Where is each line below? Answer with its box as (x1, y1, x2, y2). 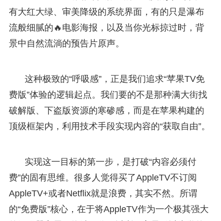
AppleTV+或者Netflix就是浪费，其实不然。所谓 (8, 188, 197, 198)
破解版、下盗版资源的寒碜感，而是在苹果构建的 (8, 105, 204, 115)
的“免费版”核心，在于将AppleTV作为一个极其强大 (8, 204, 209, 214)
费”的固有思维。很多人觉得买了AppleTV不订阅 (8, 172, 197, 183)
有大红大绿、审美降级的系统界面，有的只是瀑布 (8, 6, 204, 17)
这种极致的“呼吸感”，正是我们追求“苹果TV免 (24, 74, 205, 84)
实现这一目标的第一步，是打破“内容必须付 (24, 156, 196, 167)
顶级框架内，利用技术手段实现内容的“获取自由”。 (8, 121, 210, 131)
